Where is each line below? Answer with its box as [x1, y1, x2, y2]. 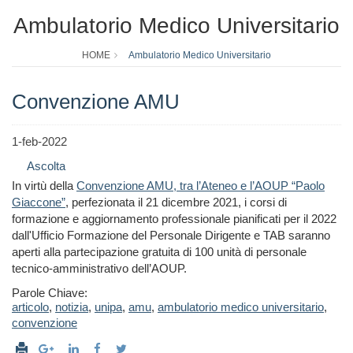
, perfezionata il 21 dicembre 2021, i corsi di [65, 195, 287, 210]
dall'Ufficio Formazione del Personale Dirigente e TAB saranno [12, 229, 330, 243]
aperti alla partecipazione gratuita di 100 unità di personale [12, 245, 307, 259]
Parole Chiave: [12, 286, 87, 300]
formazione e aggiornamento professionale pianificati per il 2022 [12, 212, 336, 226]
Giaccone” [12, 195, 65, 210]
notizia [55, 300, 88, 314]
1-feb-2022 [12, 135, 67, 149]
